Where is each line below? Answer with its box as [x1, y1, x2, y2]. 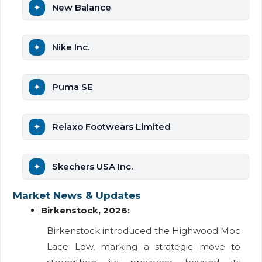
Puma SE [52, 81, 92, 93]
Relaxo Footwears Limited [52, 121, 171, 133]
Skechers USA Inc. [52, 161, 133, 173]
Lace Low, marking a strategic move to [47, 241, 240, 253]
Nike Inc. [52, 42, 89, 53]
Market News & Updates [13, 189, 141, 202]
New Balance [52, 2, 111, 13]
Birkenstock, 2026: [41, 205, 130, 216]
